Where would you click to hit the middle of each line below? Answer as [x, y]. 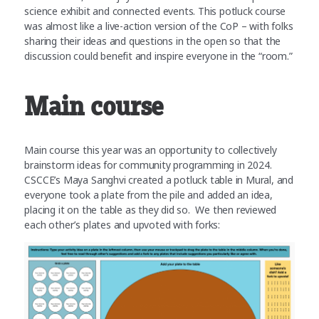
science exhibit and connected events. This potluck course [155, 11]
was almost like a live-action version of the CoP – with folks [159, 26]
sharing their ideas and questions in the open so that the [153, 41]
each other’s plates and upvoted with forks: [122, 225]
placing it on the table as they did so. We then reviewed [151, 210]
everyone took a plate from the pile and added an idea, [148, 195]
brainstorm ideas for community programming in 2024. [148, 165]
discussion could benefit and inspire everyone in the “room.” [158, 56]
